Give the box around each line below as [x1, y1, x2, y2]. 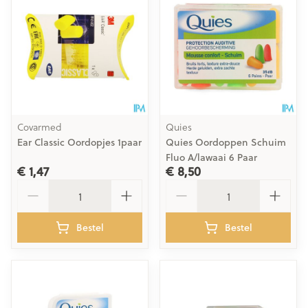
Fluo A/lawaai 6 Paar [166, 151, 257, 164]
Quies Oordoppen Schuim [166, 135, 286, 149]
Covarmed [17, 120, 62, 134]
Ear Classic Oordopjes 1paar [17, 135, 142, 149]
